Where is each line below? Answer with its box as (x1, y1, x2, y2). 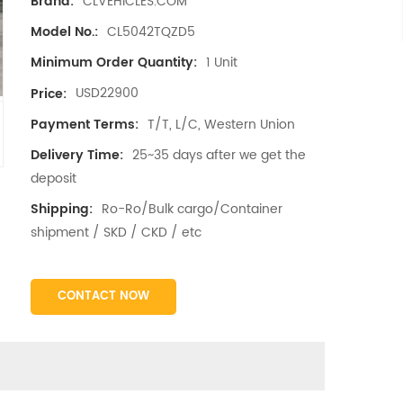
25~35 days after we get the (131, 144, 306, 166)
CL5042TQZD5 (106, 22, 195, 43)
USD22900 (75, 83, 139, 104)
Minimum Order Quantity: (30, 52, 197, 74)
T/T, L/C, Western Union (147, 113, 295, 135)
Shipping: (30, 199, 93, 220)
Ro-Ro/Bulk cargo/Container (101, 198, 282, 219)
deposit (30, 167, 76, 189)
